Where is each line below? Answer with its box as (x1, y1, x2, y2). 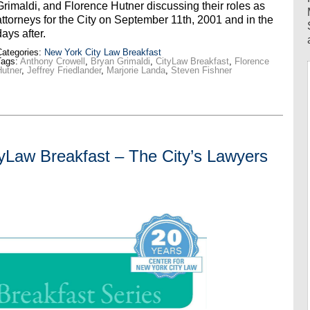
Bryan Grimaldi (90, 56, 150, 67)
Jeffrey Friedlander (26, 65, 101, 76)
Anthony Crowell (19, 56, 85, 67)
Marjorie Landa (106, 65, 165, 76)
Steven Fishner (170, 65, 232, 76)
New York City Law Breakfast (44, 47, 161, 58)
